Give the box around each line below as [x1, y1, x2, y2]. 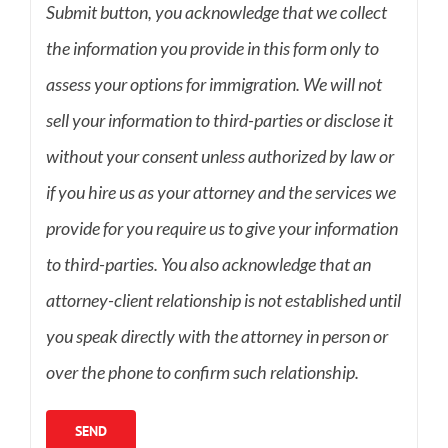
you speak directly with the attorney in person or [45, 325, 388, 348]
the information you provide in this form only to [45, 37, 379, 60]
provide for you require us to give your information [45, 217, 398, 240]
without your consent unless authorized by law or [45, 145, 394, 168]
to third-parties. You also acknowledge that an [45, 253, 371, 276]
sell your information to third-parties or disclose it [45, 109, 393, 132]
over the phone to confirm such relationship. [45, 361, 359, 384]
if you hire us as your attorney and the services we [45, 181, 396, 204]
